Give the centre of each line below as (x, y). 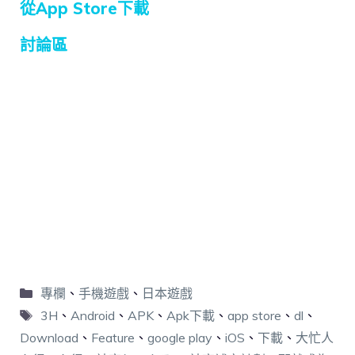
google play (180, 338)
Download (49, 338)
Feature (113, 338)
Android (92, 316)
